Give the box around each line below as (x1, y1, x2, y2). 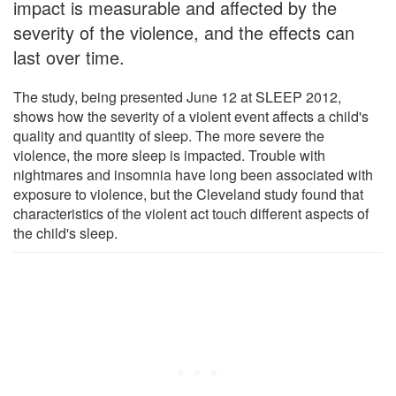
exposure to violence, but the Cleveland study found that (13, 183, 363, 204)
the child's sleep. (13, 222, 118, 243)
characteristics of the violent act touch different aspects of (13, 202, 369, 224)
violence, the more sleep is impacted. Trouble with (13, 144, 325, 165)
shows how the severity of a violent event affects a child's (13, 105, 369, 126)
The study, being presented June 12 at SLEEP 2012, (13, 86, 341, 107)
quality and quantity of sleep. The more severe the (13, 125, 324, 146)
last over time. (13, 43, 125, 70)
